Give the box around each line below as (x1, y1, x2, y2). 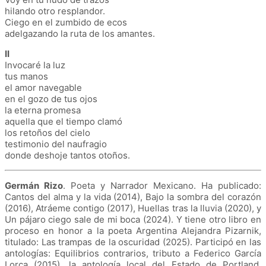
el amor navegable (5, 81, 82, 93)
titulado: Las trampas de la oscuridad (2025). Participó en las (5, 236, 261, 248)
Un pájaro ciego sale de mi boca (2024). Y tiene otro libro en (5, 213, 261, 225)
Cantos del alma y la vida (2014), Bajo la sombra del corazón (5, 191, 261, 202)
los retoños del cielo (5, 126, 90, 138)
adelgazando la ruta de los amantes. (5, 27, 155, 39)
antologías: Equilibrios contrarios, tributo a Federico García (5, 247, 261, 259)
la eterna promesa (5, 104, 81, 116)
